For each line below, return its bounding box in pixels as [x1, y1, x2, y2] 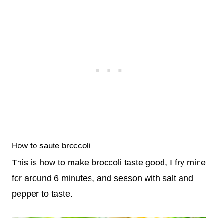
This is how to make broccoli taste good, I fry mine [12, 158, 206, 168]
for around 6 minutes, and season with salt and [12, 173, 193, 183]
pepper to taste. [12, 189, 73, 199]
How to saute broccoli [12, 141, 91, 150]
